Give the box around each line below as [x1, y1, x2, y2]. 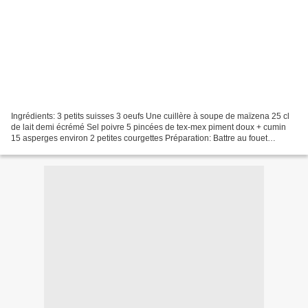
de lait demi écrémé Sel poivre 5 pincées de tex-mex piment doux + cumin [11, 122, 286, 132]
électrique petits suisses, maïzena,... [11, 144, 145, 154]
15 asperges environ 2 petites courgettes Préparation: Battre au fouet [11, 133, 267, 143]
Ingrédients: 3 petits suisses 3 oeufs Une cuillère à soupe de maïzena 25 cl [11, 111, 289, 121]
